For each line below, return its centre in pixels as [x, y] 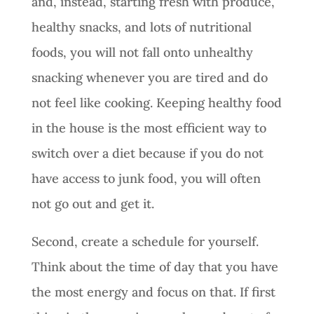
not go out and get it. [94, 203]
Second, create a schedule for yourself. [145, 241]
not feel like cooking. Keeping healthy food [156, 102]
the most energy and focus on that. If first [153, 292]
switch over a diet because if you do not [147, 153]
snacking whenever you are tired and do [149, 77]
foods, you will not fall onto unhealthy [142, 52]
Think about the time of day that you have [155, 266]
